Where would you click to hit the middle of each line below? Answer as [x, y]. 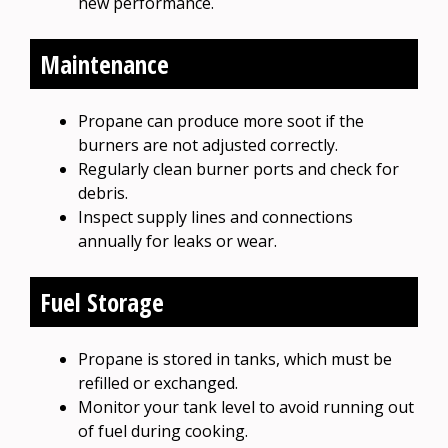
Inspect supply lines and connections [215, 216]
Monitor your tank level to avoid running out [246, 406]
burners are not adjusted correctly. [208, 144]
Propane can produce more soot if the [221, 120]
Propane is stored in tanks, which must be [235, 358]
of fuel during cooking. [163, 430]
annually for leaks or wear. [177, 240]
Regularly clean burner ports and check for [238, 168]
